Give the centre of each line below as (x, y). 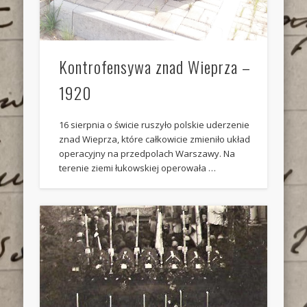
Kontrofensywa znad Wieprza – (155, 66)
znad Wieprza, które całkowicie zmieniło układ (155, 139)
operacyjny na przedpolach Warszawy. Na (147, 153)
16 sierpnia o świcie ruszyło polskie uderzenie (155, 124)
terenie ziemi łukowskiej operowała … (138, 168)
